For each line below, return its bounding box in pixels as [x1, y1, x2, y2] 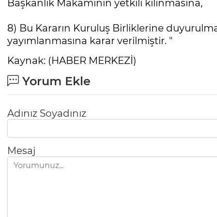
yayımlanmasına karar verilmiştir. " [7, 35, 172, 47]
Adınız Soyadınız [7, 108, 86, 120]
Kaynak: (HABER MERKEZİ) [7, 55, 137, 67]
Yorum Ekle [19, 74, 91, 89]
